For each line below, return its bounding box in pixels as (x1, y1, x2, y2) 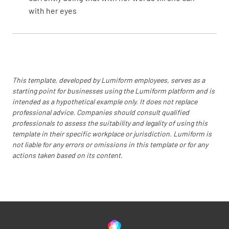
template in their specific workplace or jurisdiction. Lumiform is (12, 129, 212, 138)
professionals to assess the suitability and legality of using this (12, 118, 208, 127)
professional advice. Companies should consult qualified (12, 107, 189, 117)
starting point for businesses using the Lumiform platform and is (12, 86, 215, 95)
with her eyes (29, 5, 77, 15)
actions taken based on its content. (12, 150, 123, 159)
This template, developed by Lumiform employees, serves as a (12, 75, 205, 84)
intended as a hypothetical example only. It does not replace (12, 97, 197, 106)
